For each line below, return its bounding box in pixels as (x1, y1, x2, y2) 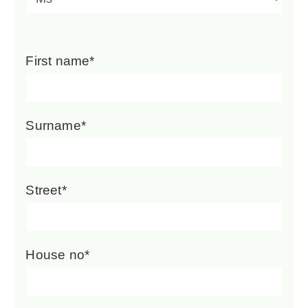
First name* (25, 53, 95, 68)
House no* (25, 247, 90, 262)
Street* (25, 182, 67, 197)
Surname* (25, 118, 87, 133)
